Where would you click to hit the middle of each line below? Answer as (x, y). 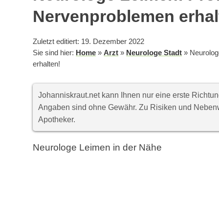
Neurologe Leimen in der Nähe (98, 148)
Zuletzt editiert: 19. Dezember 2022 (89, 42)
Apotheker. (57, 120)
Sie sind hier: (55, 53)
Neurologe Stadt (154, 53)
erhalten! (47, 64)
